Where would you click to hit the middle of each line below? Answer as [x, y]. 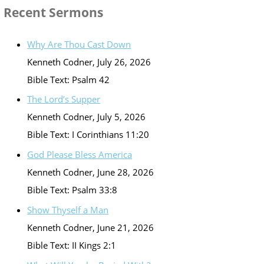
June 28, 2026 [126, 172]
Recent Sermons [54, 13]
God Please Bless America [80, 155]
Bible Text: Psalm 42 [69, 79]
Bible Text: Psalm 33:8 [72, 190]
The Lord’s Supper [64, 99]
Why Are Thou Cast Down [79, 44]
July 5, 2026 [122, 117]
